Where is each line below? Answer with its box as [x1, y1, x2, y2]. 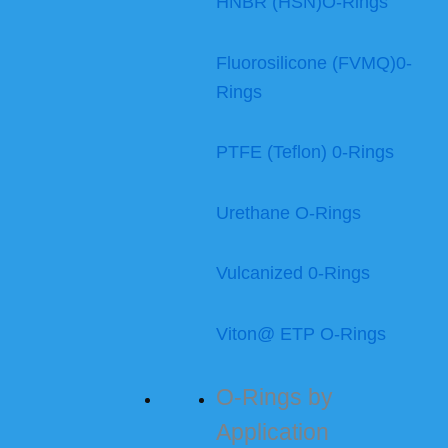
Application [216, 419, 329, 446]
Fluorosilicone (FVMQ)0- [216, 52, 412, 73]
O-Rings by [216, 384, 333, 411]
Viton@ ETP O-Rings [216, 323, 386, 344]
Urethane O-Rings [216, 202, 361, 223]
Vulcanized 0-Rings [216, 263, 370, 284]
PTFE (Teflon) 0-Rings [216, 142, 394, 163]
